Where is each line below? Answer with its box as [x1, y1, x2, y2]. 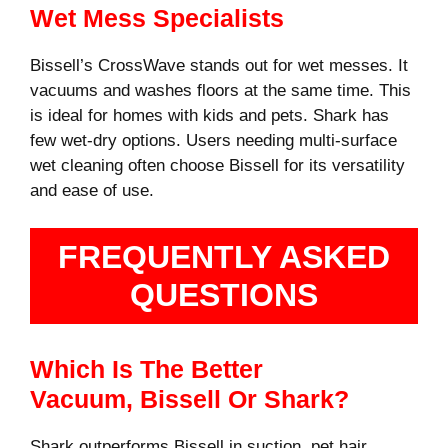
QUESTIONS [130, 277, 318, 314]
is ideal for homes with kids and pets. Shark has [30, 105, 389, 125]
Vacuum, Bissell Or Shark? [30, 385, 349, 414]
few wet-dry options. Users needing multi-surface [30, 130, 397, 150]
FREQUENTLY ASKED [58, 239, 390, 276]
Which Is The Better [30, 355, 263, 384]
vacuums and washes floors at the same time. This [30, 80, 411, 100]
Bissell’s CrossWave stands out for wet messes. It [30, 55, 408, 75]
